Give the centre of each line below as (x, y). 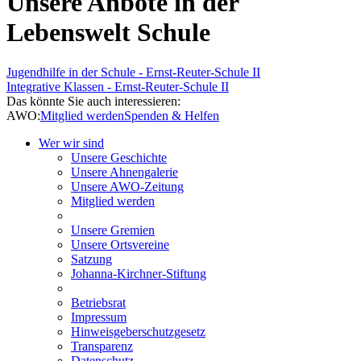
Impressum (99, 317)
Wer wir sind (71, 143)
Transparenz (102, 346)
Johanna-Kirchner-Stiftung (139, 273)
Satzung (91, 259)
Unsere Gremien (113, 230)
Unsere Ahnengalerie (124, 172)
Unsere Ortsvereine (120, 244)
